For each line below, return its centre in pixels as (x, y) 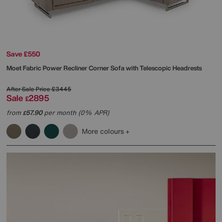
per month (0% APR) (76, 113)
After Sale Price (28, 89)
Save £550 (23, 54)
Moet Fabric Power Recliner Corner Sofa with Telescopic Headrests (104, 68)
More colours (104, 131)
